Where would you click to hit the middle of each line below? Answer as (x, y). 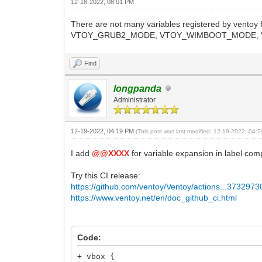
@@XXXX (111, 153)
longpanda (138, 88)
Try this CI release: (106, 175)
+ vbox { (96, 256)
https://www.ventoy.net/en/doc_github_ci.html (154, 197)
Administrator (135, 100)
